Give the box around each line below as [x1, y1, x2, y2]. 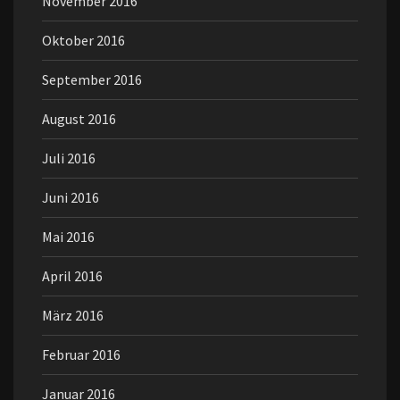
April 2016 [42, 267, 103, 286]
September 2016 [42, 71, 142, 89]
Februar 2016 [42, 346, 121, 364]
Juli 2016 [42, 149, 96, 168]
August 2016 [42, 110, 116, 129]
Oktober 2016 [42, 31, 125, 50]
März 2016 [42, 306, 104, 325]
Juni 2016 [42, 188, 99, 207]
